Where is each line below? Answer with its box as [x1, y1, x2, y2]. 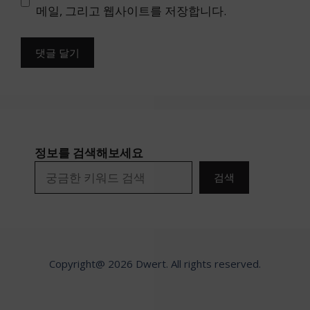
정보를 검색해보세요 [35, 144, 143, 161]
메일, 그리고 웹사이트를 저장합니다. [35, 3, 226, 19]
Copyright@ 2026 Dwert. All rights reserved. [49, 256, 261, 271]
